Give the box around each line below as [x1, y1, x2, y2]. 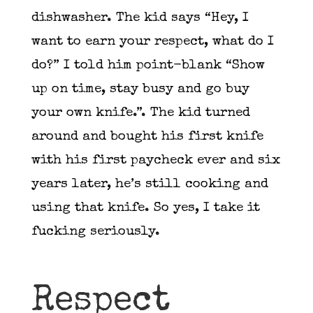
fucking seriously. [31, 225, 164, 239]
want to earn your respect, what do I [31, 35, 274, 49]
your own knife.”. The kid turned [31, 106, 250, 120]
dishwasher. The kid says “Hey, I [31, 11, 249, 25]
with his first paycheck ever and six [31, 154, 280, 168]
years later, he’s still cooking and [31, 177, 268, 191]
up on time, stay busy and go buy [31, 82, 249, 96]
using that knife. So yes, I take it [31, 201, 260, 215]
